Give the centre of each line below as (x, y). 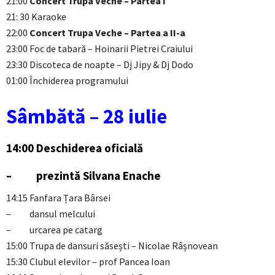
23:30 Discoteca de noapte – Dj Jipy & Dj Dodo (100, 64)
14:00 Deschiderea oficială (75, 148)
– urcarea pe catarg (54, 229)
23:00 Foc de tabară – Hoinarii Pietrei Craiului (99, 48)
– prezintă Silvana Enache (83, 175)
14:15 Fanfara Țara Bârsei (58, 197)
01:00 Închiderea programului (67, 80)
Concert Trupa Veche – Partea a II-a (107, 32)
